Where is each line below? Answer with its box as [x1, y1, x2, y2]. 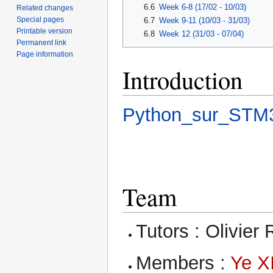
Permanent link [16, 38, 67, 47]
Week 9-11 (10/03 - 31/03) [158, 16, 250, 26]
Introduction [122, 62, 243, 96]
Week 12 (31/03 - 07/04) [158, 29, 244, 39]
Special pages [16, 15, 65, 24]
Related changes [16, 3, 74, 12]
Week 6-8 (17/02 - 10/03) [158, 2, 246, 12]
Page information [16, 49, 74, 58]
